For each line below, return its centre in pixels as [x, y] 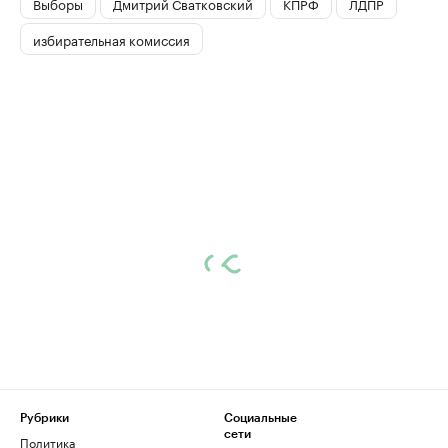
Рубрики [44, 418]
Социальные [260, 418]
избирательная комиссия [111, 38]
